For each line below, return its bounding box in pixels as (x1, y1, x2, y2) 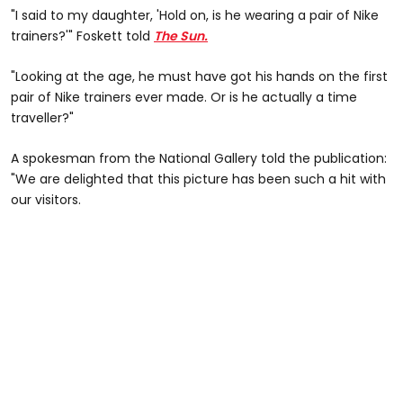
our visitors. (11, 190, 81, 209)
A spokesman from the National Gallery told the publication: (11, 148, 387, 167)
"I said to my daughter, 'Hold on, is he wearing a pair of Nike (11, 5, 379, 24)
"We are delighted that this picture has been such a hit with (11, 169, 386, 188)
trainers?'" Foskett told (11, 26, 154, 45)
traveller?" (11, 108, 74, 127)
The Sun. (154, 26, 208, 45)
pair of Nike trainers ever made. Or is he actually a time (11, 87, 357, 106)
